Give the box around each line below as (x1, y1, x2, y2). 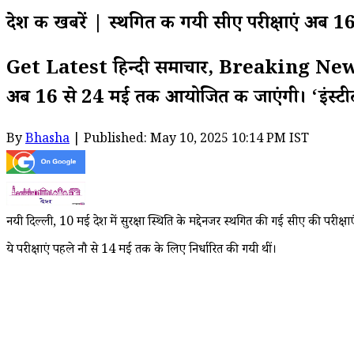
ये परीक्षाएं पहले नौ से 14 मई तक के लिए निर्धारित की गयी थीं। (6, 240, 277, 261)
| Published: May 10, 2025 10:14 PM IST (70, 130, 309, 150)
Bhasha (25, 130, 70, 150)
